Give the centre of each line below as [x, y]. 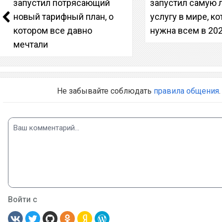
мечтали [31, 44]
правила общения [186, 91]
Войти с [22, 199]
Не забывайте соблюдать [105, 91]
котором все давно [53, 30]
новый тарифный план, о [63, 16]
